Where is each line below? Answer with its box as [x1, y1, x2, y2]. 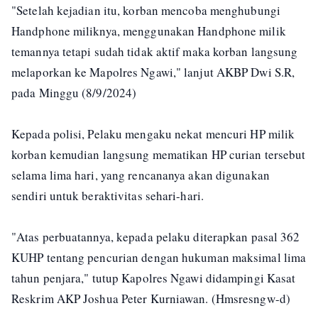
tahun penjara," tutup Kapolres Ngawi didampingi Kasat [11, 269, 296, 286]
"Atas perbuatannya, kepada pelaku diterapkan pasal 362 [11, 228, 300, 245]
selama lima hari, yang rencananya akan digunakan [11, 166, 270, 183]
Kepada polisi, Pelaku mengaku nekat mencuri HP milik [11, 125, 295, 142]
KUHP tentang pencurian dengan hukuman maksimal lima [11, 248, 307, 265]
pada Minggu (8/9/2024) [11, 84, 137, 101]
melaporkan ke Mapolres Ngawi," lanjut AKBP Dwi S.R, [11, 63, 295, 80]
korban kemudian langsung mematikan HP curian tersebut [11, 146, 306, 163]
